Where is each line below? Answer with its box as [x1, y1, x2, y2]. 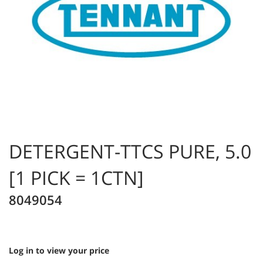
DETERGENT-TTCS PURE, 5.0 [9, 139, 251, 164]
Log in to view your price [9, 245, 109, 256]
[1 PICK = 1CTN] [9, 165, 144, 190]
